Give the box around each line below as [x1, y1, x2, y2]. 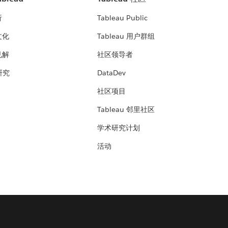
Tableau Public [97, 13, 148, 23]
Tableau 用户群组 [97, 32, 155, 41]
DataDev [97, 68, 126, 78]
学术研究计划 [97, 123, 140, 133]
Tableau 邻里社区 [97, 105, 155, 115]
